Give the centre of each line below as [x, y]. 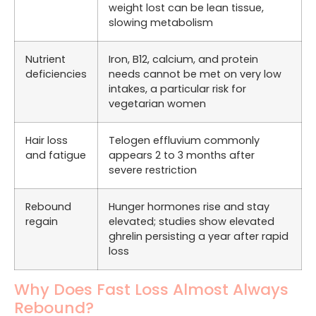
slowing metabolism [161, 22]
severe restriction [153, 170]
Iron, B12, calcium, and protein [183, 59]
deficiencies [56, 74]
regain [42, 221]
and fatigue [56, 155]
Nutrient [45, 59]
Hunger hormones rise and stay [189, 206]
